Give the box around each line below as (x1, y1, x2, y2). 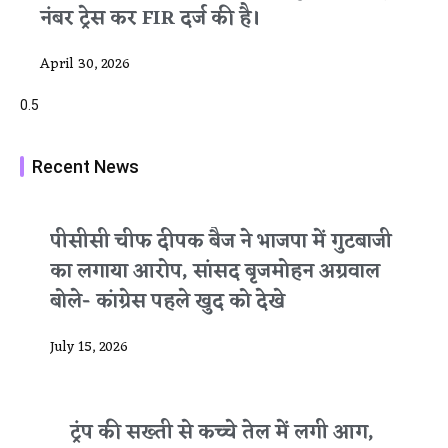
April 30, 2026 (39, 52, 130, 78)
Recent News (32, 156, 139, 178)
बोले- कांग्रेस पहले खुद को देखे (50, 284, 285, 321)
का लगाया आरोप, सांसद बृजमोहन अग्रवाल (50, 254, 380, 291)
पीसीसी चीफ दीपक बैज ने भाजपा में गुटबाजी (50, 224, 392, 261)
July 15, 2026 (50, 335, 128, 361)
